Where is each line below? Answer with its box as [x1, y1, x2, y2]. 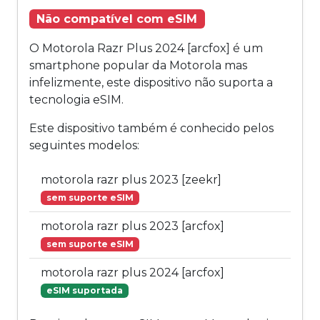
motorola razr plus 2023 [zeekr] [41, 173, 221, 187]
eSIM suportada [46, 285, 123, 296]
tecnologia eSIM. [29, 93, 124, 107]
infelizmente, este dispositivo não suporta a [29, 76, 273, 90]
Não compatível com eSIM [36, 11, 198, 26]
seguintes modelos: [29, 139, 139, 153]
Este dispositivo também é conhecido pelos [29, 121, 274, 136]
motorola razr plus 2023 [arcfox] [41, 219, 224, 234]
